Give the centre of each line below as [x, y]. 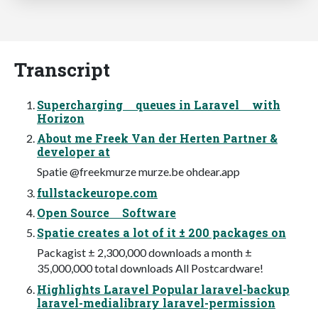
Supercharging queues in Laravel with [159, 104]
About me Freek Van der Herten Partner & [157, 138]
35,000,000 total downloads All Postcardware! [150, 268]
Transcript [62, 69]
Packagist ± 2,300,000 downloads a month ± [144, 252]
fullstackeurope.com [97, 192]
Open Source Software [106, 212]
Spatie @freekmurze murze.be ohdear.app [138, 171]
